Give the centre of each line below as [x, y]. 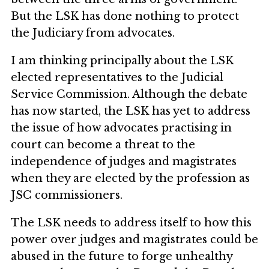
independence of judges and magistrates [124, 162]
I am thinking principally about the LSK [122, 61]
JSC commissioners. [67, 195]
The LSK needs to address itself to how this [131, 223]
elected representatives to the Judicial [117, 78]
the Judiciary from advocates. [93, 33]
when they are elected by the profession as [130, 179]
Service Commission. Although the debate [129, 95]
